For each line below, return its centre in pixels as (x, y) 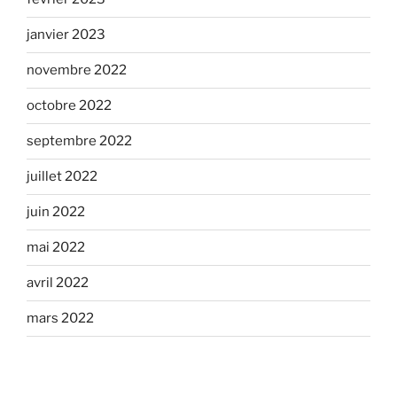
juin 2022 (56, 212)
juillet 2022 (62, 177)
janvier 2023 (66, 35)
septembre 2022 (79, 141)
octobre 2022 (69, 106)
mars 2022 (60, 319)
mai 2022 (56, 248)
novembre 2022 (77, 70)
